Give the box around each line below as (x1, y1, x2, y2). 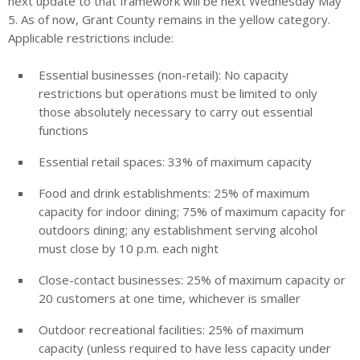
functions (39, 122, 88, 139)
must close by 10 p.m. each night (39, 240, 219, 257)
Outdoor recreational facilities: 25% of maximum (39, 321, 304, 338)
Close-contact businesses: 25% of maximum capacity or (39, 272, 346, 288)
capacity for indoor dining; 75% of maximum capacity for (39, 203, 346, 220)
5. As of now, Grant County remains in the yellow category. (8, 11, 330, 28)
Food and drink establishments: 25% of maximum (39, 185, 309, 202)
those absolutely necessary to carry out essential (39, 104, 313, 121)
